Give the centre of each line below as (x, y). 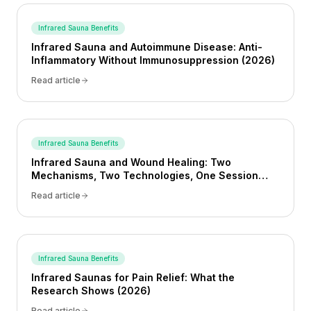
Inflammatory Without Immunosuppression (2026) (153, 60)
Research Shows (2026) (91, 291)
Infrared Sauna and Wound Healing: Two (131, 162)
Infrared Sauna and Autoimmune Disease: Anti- (147, 47)
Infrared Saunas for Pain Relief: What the (133, 277)
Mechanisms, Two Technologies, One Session (145, 175)
